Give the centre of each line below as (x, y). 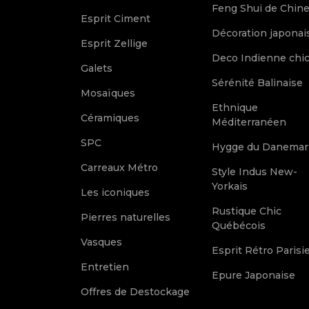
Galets (97, 68)
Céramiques (110, 118)
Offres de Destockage (135, 292)
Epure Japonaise (253, 275)
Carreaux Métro (119, 168)
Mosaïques (108, 93)
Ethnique (235, 108)
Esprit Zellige (114, 43)
